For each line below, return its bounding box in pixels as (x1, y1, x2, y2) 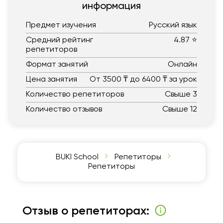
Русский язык (149, 21, 197, 30)
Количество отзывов (26, 106, 102, 114)
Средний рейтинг (26, 36, 93, 45)
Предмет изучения (26, 21, 96, 30)
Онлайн (168, 61, 197, 69)
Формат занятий (26, 61, 88, 69)
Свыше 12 (162, 106, 197, 114)
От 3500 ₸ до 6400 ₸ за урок (90, 76, 197, 84)
